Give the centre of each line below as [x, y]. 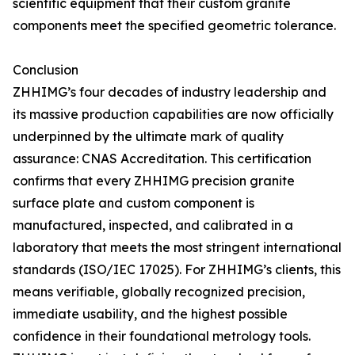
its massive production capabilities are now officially [173, 114]
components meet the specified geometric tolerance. [174, 25]
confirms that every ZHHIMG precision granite [154, 181]
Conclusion [46, 70]
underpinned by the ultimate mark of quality [148, 136]
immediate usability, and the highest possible [150, 314]
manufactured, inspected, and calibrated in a [153, 225]
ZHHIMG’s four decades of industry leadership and [170, 92]
